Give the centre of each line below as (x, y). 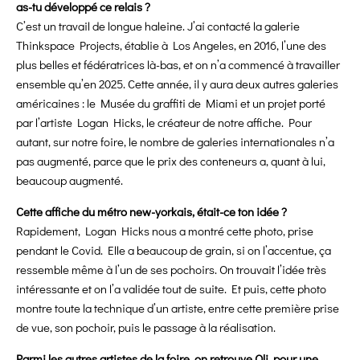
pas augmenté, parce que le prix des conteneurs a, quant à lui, (171, 161)
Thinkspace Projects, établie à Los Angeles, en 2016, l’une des (171, 45)
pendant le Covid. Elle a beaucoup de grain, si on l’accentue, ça (174, 250)
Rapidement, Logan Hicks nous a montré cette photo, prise (165, 231)
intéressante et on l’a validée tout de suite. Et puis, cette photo (171, 289)
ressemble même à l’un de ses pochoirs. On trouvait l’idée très (171, 270)
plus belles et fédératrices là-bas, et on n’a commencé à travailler (178, 65)
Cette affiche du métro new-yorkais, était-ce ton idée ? (151, 212)
